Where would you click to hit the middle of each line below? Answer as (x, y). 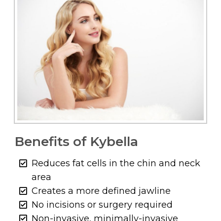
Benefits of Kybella (76, 142)
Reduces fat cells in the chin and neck (116, 164)
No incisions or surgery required (102, 205)
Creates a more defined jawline (101, 191)
